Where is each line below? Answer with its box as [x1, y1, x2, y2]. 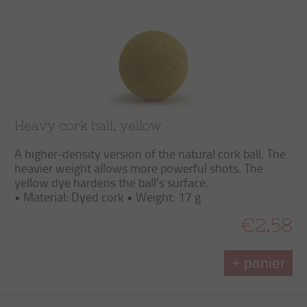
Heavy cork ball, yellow [14, 118, 161, 133]
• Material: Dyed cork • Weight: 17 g [14, 188, 201, 205]
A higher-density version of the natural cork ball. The [14, 145, 286, 162]
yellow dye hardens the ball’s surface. [14, 174, 208, 191]
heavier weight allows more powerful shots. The [14, 160, 263, 176]
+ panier [232, 255, 285, 271]
